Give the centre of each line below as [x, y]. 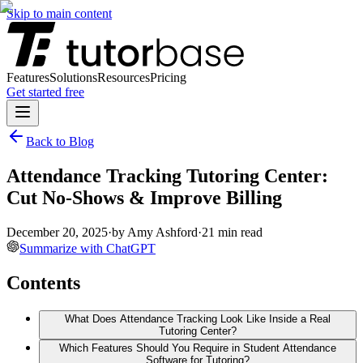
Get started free [45, 92]
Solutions [73, 77]
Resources [124, 77]
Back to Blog [60, 141]
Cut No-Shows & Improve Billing [144, 197]
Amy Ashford [162, 232]
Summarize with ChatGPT [88, 248]
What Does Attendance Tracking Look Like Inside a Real [198, 318]
